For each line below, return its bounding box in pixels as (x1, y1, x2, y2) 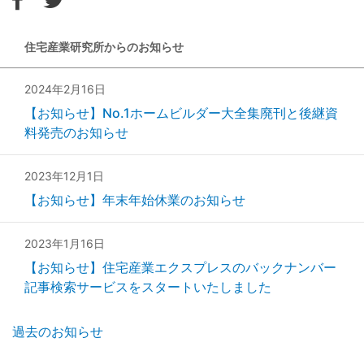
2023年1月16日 (24, 236, 105, 251)
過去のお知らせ (12, 323, 103, 340)
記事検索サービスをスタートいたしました (24, 279, 271, 296)
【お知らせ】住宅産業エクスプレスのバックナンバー (24, 259, 336, 276)
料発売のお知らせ (24, 124, 128, 141)
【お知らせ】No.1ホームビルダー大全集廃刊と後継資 (24, 105, 338, 122)
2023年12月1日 (24, 169, 104, 184)
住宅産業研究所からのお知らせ (24, 40, 184, 54)
